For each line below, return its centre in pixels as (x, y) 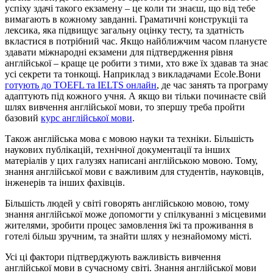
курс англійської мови (87, 118)
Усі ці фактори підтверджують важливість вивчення (113, 257)
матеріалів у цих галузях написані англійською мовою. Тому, (131, 160)
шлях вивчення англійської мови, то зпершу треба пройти (125, 107)
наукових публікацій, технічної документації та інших (118, 149)
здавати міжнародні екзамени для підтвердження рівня (119, 52)
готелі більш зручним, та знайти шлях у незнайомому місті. (128, 236)
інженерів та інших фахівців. (65, 182)
